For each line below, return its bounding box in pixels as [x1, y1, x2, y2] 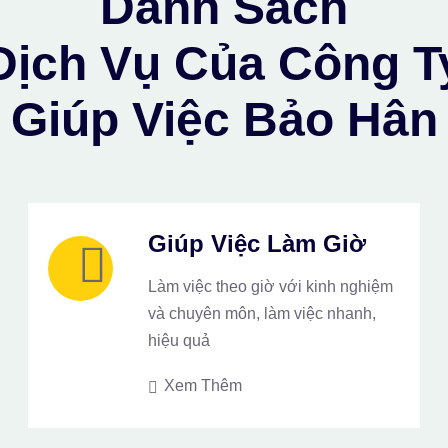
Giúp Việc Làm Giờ [148, 230, 367, 257]
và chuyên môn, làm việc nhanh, [148, 305, 377, 322]
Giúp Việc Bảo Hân [10, 93, 438, 146]
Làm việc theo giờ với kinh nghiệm [148, 278, 394, 295]
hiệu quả [148, 332, 211, 349]
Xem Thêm [160, 377, 243, 394]
